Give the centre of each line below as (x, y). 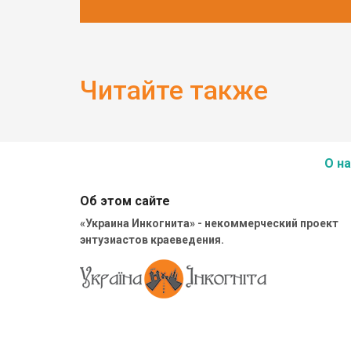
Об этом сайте (125, 201)
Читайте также (174, 90)
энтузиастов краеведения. (152, 240)
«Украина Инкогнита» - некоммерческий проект (209, 224)
